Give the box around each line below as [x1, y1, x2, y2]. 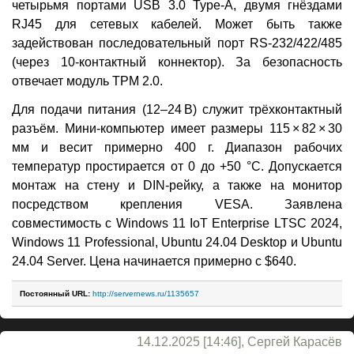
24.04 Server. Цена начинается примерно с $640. [12, 254, 296, 268]
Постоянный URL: [20, 288, 90, 298]
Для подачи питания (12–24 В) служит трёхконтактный [12, 102, 342, 116]
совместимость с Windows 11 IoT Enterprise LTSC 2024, [12, 216, 342, 230]
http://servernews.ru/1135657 [92, 288, 199, 298]
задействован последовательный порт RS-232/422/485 [12, 36, 342, 50]
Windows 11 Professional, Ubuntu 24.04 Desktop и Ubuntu [12, 235, 342, 249]
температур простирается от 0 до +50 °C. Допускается [12, 159, 342, 173]
